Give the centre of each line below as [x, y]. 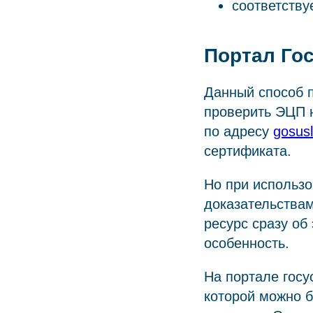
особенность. [247, 243]
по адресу [239, 131]
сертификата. [248, 151]
